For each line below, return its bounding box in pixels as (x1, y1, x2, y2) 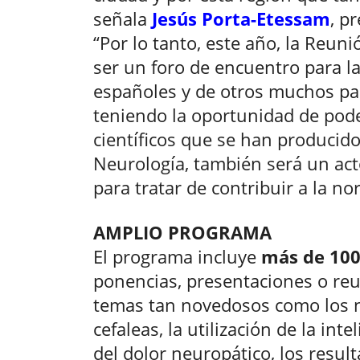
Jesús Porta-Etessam (152, 6, 330, 31)
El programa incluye (93, 244, 261, 269)
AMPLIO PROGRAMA (93, 220, 272, 245)
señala (93, 6, 152, 31)
